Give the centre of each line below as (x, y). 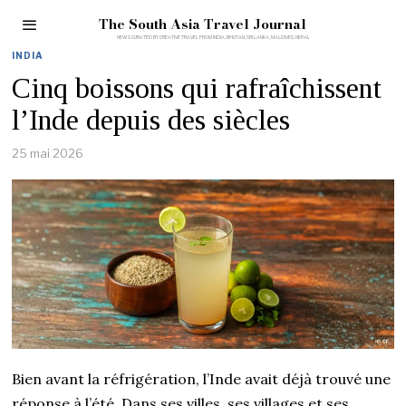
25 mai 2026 (48, 153)
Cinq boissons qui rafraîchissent (197, 88)
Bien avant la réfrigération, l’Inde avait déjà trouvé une (202, 378)
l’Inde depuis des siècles (151, 120)
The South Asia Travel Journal (203, 24)
